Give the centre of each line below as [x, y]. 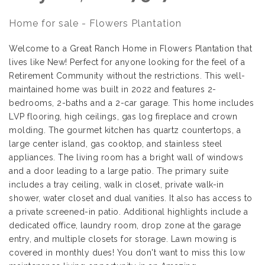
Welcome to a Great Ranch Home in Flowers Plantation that [130, 49]
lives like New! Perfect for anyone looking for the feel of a [127, 62]
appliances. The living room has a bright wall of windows [126, 158]
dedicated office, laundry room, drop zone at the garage [125, 226]
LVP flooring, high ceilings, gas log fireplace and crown [123, 117]
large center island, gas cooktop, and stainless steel [116, 144]
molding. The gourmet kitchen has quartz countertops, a [125, 130]
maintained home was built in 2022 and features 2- [113, 90]
